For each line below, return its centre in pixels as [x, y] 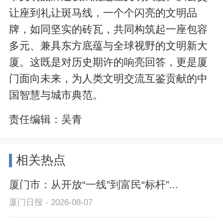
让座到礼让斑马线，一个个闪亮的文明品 [103, 13]
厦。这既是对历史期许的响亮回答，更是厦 [109, 62]
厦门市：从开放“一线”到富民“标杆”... [94, 184]
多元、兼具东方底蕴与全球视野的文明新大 [109, 46]
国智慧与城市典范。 [56, 95]
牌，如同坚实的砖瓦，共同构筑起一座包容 [109, 29]
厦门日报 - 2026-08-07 [51, 202]
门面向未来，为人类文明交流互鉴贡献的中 [109, 79]
